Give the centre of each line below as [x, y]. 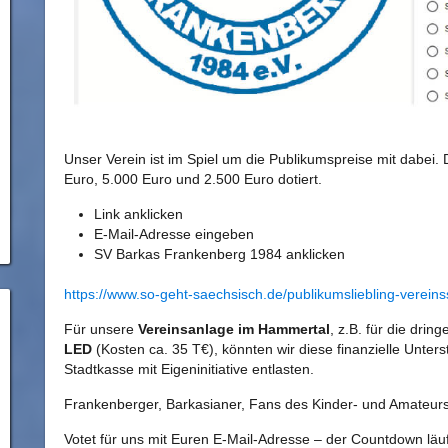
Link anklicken [138, 214]
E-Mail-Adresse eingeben [173, 234]
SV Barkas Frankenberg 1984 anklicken [219, 254]
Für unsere [100, 329]
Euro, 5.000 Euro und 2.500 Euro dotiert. [192, 179]
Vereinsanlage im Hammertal [233, 329]
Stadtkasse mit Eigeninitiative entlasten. [188, 369]
